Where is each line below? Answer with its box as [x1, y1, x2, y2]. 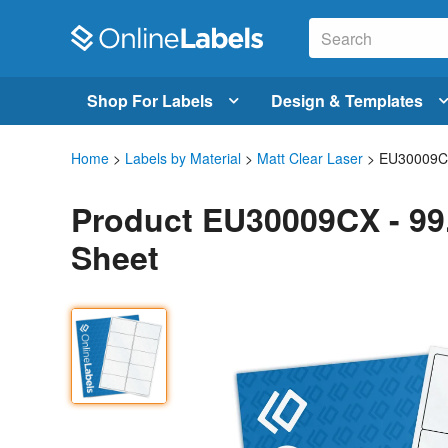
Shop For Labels [87, 88, 213, 112]
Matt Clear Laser [257, 147, 363, 168]
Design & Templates [271, 88, 423, 112]
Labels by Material [125, 147, 241, 168]
